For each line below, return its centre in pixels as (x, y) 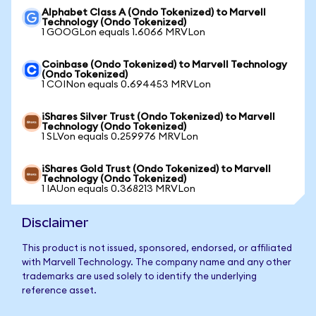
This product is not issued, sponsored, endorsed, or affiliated (157, 249)
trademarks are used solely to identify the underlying (139, 277)
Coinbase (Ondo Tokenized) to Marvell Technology (164, 65)
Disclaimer (55, 223)
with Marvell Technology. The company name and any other (157, 263)
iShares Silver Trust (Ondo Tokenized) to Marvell (158, 117)
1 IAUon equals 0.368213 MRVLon (119, 189)
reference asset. (59, 291)
